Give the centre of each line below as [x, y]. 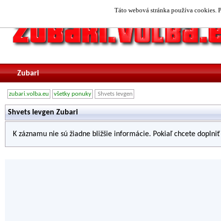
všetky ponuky [73, 94]
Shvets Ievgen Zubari [43, 112]
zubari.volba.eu [29, 94]
